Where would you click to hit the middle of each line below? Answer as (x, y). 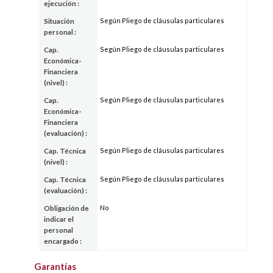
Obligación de (67, 208)
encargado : (63, 241)
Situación (59, 21)
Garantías (55, 266)
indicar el (59, 219)
